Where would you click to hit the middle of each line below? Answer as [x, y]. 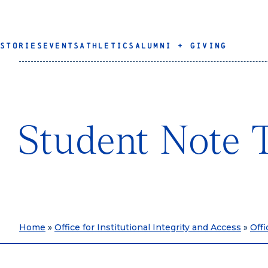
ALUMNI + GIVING [181, 46]
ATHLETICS [107, 46]
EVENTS [61, 46]
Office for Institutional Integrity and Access [148, 227]
